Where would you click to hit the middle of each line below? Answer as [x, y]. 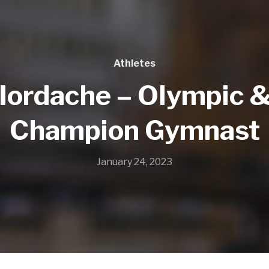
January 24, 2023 [134, 162]
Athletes [134, 64]
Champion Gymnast [134, 131]
